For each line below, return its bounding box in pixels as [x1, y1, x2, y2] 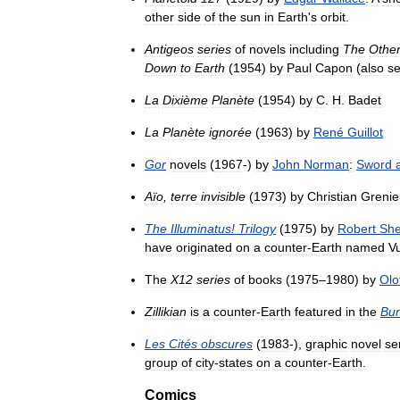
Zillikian [145, 304, 187, 320]
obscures [201, 337, 253, 352]
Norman [304, 157, 349, 172]
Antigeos [145, 42, 194, 57]
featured [295, 304, 342, 320]
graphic [305, 337, 347, 352]
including [289, 42, 339, 57]
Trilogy [238, 221, 276, 237]
